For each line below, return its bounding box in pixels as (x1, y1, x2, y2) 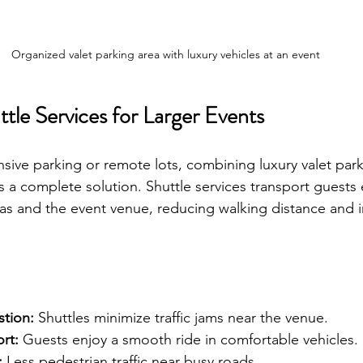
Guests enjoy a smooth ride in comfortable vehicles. (19, 330, 358, 348)
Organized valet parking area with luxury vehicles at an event (11, 46, 320, 62)
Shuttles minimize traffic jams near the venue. (34, 308, 328, 327)
